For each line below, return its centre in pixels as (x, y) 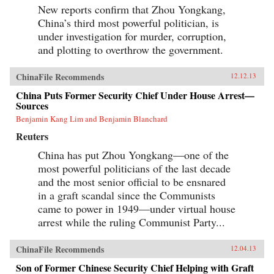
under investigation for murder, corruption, (132, 36)
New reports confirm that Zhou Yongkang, (132, 9)
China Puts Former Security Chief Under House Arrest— (135, 95)
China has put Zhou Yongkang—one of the (133, 154)
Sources (32, 105)
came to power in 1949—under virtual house (137, 208)
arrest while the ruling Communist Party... (131, 222)
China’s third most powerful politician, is (128, 22)
